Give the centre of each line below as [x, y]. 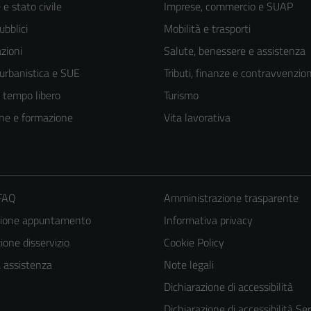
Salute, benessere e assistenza [235, 51]
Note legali [188, 265]
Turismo [181, 95]
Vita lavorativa [197, 118]
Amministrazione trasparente [231, 198]
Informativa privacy [208, 220]
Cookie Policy [194, 243]
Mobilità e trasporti [207, 29]
